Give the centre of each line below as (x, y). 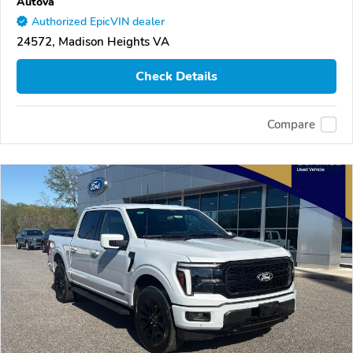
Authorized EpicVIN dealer (98, 22)
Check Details (176, 77)
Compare (291, 125)
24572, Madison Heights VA (93, 42)
